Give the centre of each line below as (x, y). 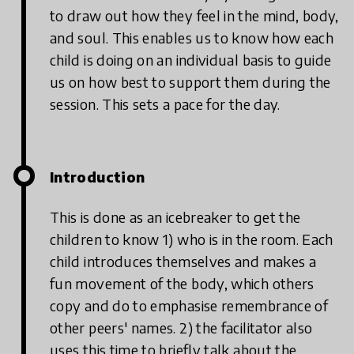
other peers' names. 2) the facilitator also (181, 327)
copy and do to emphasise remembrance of (189, 305)
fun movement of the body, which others (182, 283)
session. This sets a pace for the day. (165, 104)
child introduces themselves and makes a (183, 261)
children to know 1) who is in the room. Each (192, 239)
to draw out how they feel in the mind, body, (194, 15)
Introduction (98, 176)
